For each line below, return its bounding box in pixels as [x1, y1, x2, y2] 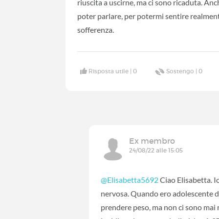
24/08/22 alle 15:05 [129, 147, 183, 154]
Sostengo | [166, 67, 199, 75]
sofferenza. [77, 24, 114, 34]
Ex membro [129, 136, 175, 146]
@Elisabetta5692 [101, 175, 159, 185]
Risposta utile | [88, 67, 133, 75]
